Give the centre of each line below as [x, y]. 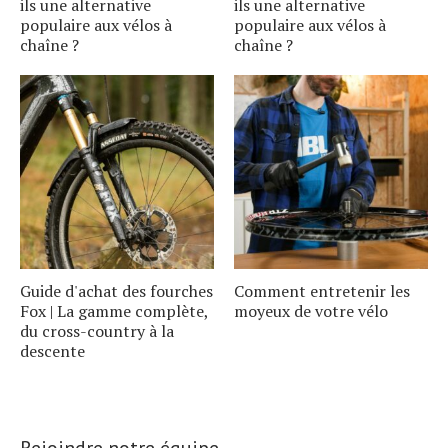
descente [52, 350]
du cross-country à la [97, 330]
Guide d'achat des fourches [116, 290]
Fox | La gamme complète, [114, 310]
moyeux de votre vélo [311, 310]
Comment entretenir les [322, 290]
